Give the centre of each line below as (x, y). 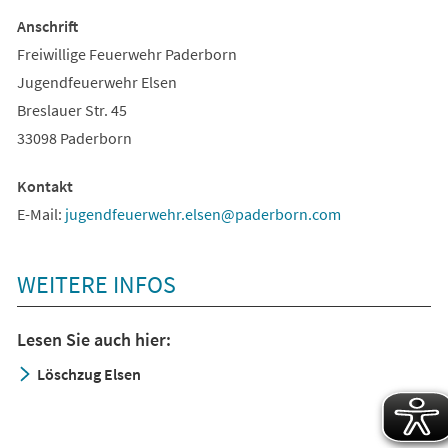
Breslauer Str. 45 (71, 110)
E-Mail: (40, 214)
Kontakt (44, 186)
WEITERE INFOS (96, 285)
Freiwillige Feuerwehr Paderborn (126, 54)
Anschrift (47, 26)
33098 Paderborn (74, 138)
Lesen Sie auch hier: (93, 340)
